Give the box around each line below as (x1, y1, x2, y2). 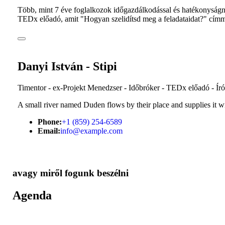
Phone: (38, 117, 62, 126)
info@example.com (60, 126, 123, 135)
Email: (38, 126, 60, 135)
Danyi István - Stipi (18, 59, 117, 73)
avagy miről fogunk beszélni (13, 168, 129, 179)
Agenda (13, 189, 52, 202)
